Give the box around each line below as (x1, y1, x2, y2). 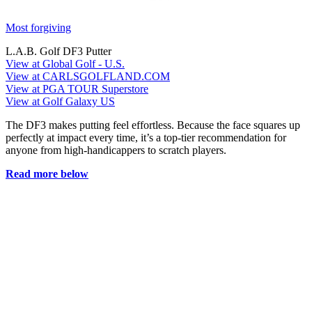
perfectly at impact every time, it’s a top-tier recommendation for (6, 132, 286, 144)
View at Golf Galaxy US (6, 95, 115, 108)
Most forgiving (6, 22, 71, 34)
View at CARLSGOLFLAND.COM (6, 70, 170, 83)
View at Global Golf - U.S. (6, 58, 125, 70)
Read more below (6, 168, 88, 180)
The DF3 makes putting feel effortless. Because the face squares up (6, 119, 300, 132)
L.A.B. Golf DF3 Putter (6, 45, 111, 58)
